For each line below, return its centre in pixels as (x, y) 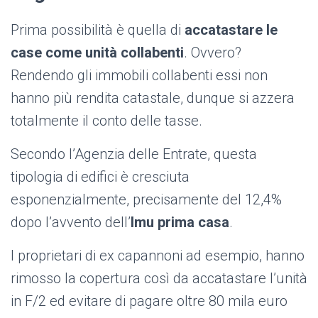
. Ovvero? (213, 53)
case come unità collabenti (97, 53)
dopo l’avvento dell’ (71, 223)
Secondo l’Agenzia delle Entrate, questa (134, 154)
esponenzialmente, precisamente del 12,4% (146, 200)
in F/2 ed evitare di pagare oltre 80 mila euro (149, 301)
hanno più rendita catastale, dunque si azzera (153, 98)
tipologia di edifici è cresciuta (100, 177)
